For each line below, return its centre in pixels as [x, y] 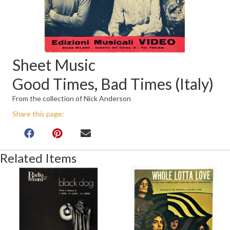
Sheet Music [54, 65]
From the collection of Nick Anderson [72, 99]
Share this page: [38, 114]
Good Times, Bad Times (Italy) [113, 84]
